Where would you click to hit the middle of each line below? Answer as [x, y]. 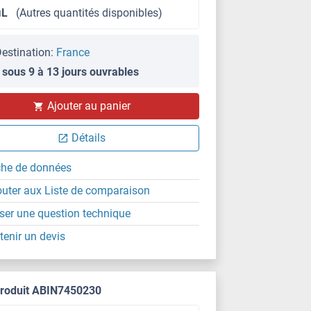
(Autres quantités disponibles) [90, 13]
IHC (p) [128, 103]
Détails [89, 138]
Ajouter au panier [89, 106]
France [73, 52]
